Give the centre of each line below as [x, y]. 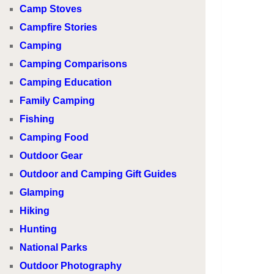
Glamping [42, 192]
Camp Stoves [51, 9]
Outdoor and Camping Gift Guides [98, 174]
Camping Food [54, 137]
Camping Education [66, 82]
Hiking [35, 211]
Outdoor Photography [71, 266]
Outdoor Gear [51, 156]
